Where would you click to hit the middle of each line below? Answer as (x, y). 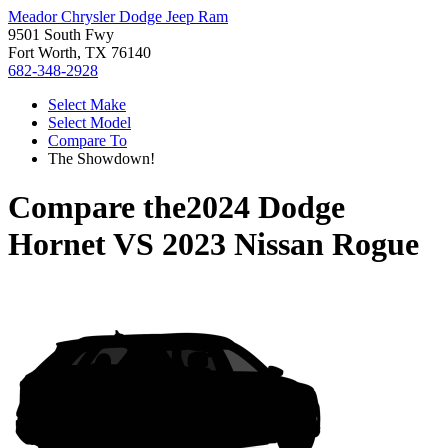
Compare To (87, 140)
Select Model (89, 122)
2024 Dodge (265, 207)
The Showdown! (101, 158)
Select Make (87, 104)
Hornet (57, 244)
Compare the (97, 207)
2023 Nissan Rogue (290, 244)
